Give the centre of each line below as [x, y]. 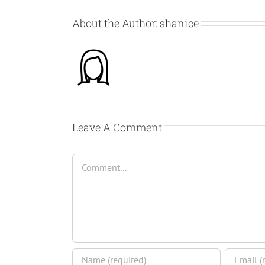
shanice [179, 23]
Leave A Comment [117, 127]
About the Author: [116, 23]
